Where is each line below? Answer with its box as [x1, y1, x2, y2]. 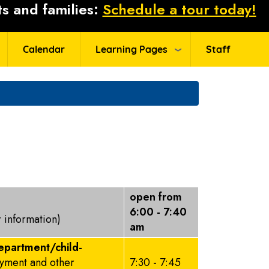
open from [130, 189, 182, 205]
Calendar [22, 43, 65, 55]
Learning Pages [95, 43, 168, 55]
